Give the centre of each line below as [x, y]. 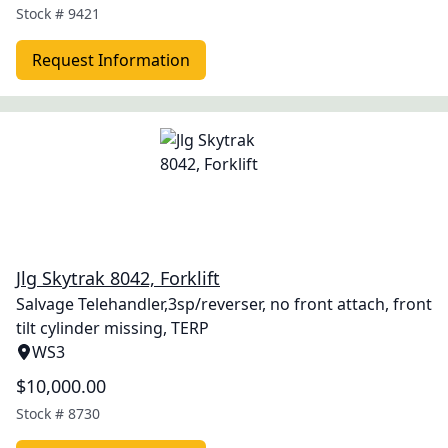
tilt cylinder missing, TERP [112, 328]
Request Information [111, 60]
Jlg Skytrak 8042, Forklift [118, 278]
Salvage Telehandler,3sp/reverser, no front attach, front [224, 304]
